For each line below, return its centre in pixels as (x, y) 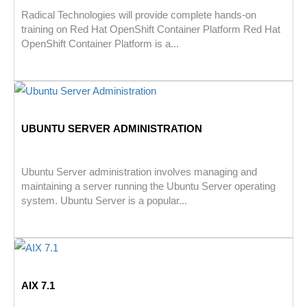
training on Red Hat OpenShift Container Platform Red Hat (151, 29)
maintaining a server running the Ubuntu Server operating (148, 186)
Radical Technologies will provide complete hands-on (139, 15)
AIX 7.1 (38, 286)
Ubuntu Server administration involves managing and (139, 172)
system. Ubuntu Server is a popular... (104, 201)
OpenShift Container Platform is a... (100, 44)
